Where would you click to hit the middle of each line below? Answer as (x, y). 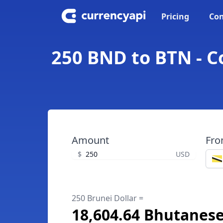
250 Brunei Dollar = (108, 198)
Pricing (175, 16)
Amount (90, 140)
